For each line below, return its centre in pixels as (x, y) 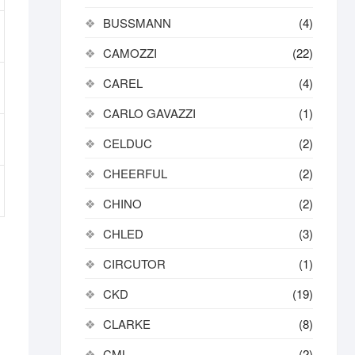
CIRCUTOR (134, 263)
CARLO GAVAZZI (149, 113)
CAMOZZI (130, 53)
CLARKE (127, 324)
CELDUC (128, 143)
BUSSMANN (137, 23)
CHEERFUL (135, 173)
